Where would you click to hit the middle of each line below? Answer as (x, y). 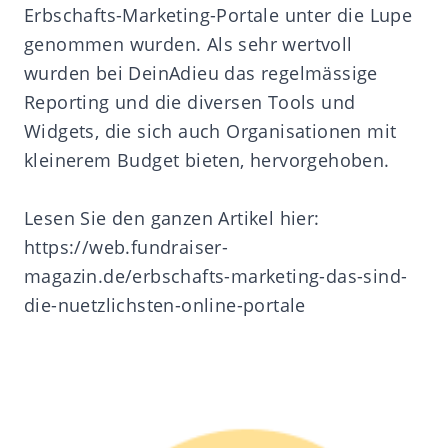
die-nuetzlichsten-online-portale (165, 305)
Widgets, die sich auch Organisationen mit (210, 131)
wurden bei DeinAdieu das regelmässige (201, 73)
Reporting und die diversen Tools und (190, 102)
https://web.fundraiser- (126, 247)
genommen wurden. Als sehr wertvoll (188, 44)
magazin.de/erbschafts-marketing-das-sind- (216, 276)
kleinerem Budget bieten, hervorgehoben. (207, 160)
